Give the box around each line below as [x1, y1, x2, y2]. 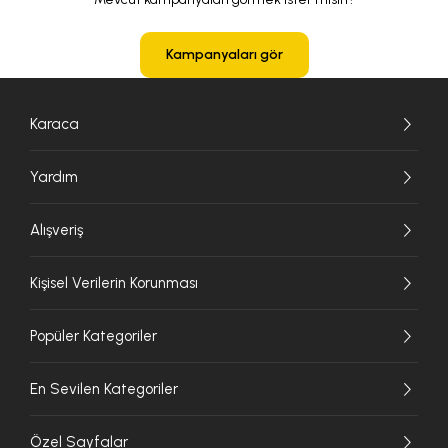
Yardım [30, 167, 78, 186]
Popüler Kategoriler [30, 326, 157, 345]
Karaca [30, 114, 79, 133]
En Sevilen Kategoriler [30, 379, 178, 398]
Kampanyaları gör [165, 46, 283, 63]
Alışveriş [30, 220, 83, 239]
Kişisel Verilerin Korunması [30, 273, 198, 292]
